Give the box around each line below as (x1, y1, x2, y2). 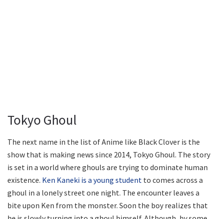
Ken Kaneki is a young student (42, 175, 142, 185)
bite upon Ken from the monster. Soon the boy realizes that (7, 200, 208, 210)
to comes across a (142, 175, 203, 185)
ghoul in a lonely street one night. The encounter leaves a (7, 187, 199, 197)
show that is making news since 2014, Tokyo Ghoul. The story (7, 149, 210, 159)
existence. (7, 175, 42, 185)
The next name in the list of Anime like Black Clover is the (7, 136, 200, 147)
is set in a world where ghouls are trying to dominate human (7, 162, 208, 172)
